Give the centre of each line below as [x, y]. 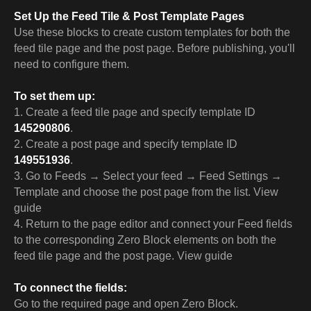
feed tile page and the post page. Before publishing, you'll [154, 48]
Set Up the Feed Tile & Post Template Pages [129, 16]
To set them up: [54, 96]
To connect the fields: [70, 288]
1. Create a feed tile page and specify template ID [135, 112]
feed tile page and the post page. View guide [123, 256]
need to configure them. [72, 64]
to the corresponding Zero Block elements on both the [145, 240]
